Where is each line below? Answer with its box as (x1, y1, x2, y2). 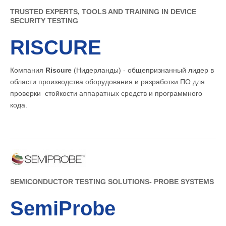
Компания (10, 66, 45, 75)
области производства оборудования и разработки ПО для (10, 78, 205, 86)
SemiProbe (10, 197, 116, 219)
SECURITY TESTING (10, 17, 78, 25)
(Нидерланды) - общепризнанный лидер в (72, 66, 214, 75)
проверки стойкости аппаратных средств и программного (10, 89, 202, 98)
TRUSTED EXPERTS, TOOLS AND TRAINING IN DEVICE (10, 8, 196, 16)
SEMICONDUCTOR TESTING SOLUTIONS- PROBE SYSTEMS (10, 177, 214, 186)
